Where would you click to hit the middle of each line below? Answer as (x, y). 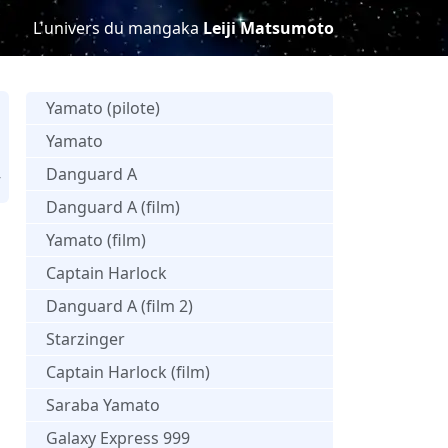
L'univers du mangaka (118, 28)
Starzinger (85, 338)
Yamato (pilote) (103, 107)
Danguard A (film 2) (119, 305)
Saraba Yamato (103, 404)
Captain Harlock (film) (128, 371)
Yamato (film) (96, 239)
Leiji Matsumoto (268, 28)
